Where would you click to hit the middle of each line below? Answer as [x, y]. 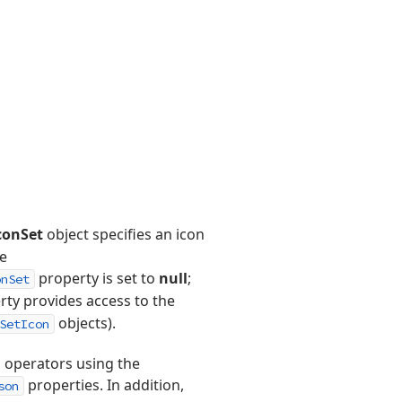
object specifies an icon [124, 234]
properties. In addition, [104, 385]
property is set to [97, 278]
